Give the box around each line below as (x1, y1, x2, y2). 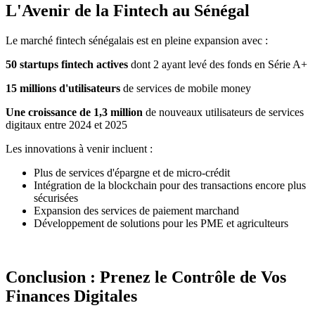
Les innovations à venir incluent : (6, 143, 153, 155)
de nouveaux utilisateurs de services (143, 106, 304, 119)
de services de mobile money (120, 82, 251, 95)
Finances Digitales (6, 286, 137, 305)
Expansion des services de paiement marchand (34, 205, 239, 217)
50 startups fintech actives (6, 58, 128, 71)
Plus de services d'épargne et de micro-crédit (34, 167, 230, 179)
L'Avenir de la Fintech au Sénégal (6, 1, 250, 20)
